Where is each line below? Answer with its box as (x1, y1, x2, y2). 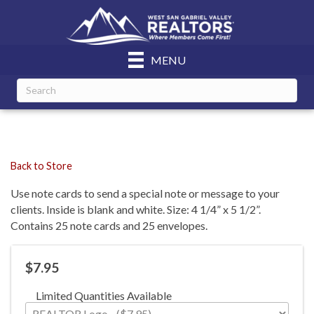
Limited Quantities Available (36, 288, 172, 302)
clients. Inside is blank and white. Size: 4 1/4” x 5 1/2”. (11, 202, 261, 216)
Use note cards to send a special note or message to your (11, 186, 280, 200)
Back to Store (11, 159, 72, 172)
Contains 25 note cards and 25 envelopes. (11, 218, 207, 232)
